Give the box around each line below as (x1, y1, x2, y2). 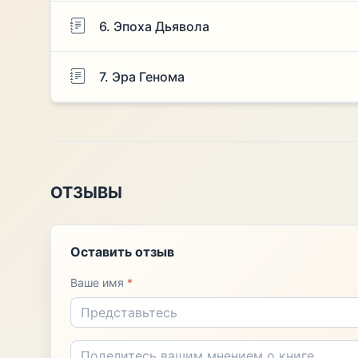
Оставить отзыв (70, 243, 174, 260)
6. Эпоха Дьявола (98, 18, 209, 34)
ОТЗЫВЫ (50, 183, 122, 202)
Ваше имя (70, 275, 127, 289)
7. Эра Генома (98, 68, 185, 85)
